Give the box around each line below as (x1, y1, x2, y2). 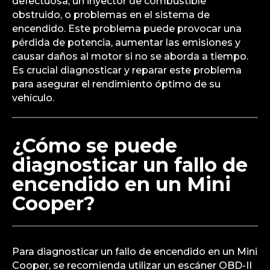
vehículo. (12, 92, 54, 104)
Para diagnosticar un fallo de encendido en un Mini (12, 245, 257, 257)
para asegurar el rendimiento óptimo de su (12, 78, 221, 90)
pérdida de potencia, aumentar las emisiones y (12, 36, 240, 48)
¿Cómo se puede (12, 133, 177, 157)
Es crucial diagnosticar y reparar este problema (12, 64, 242, 76)
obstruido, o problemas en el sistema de (12, 8, 210, 20)
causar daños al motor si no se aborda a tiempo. (12, 50, 248, 62)
